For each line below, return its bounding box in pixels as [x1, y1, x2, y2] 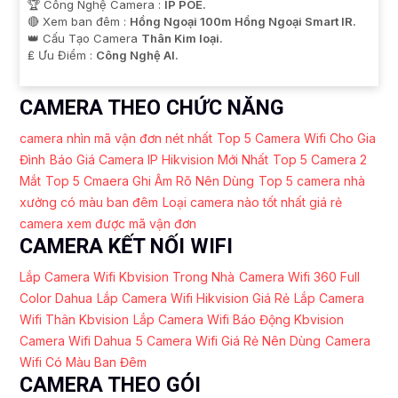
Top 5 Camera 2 [273, 151, 367, 167]
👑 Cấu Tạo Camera [28, 30, 141, 45]
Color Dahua [20, 290, 92, 306]
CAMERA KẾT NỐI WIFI [20, 233, 233, 259]
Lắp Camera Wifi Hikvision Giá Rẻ [97, 290, 290, 306]
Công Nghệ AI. [96, 47, 179, 62]
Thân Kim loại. [141, 30, 223, 45]
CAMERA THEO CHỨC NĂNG [20, 94, 284, 120]
